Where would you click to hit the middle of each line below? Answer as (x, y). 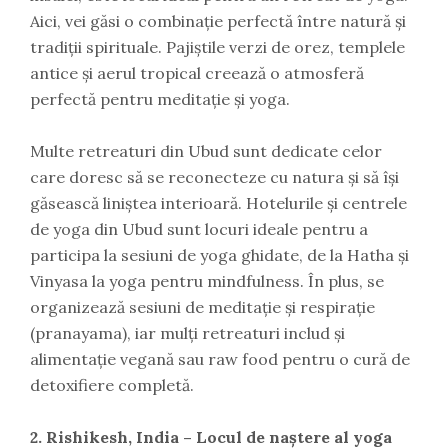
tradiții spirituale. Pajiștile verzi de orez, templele (217, 47)
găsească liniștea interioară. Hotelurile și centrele (218, 203)
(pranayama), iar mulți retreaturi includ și (187, 333)
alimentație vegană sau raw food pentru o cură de (220, 359)
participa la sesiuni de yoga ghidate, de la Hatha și (219, 255)
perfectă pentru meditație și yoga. (160, 99)
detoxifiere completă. (112, 385)
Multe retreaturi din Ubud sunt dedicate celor (206, 151)
